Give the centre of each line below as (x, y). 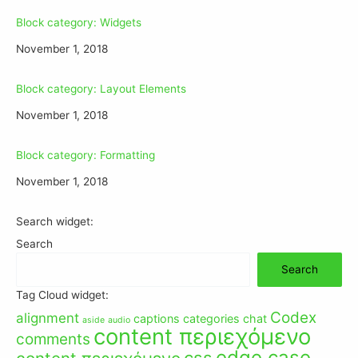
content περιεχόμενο (202, 336)
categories (211, 318)
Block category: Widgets (79, 22)
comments (53, 339)
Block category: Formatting (86, 155)
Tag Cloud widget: (62, 294)
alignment (48, 318)
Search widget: (55, 221)
